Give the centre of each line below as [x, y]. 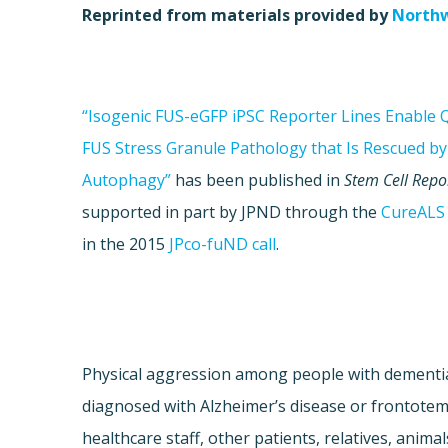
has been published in [258, 180]
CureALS [413, 212]
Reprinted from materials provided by [237, 15]
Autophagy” [127, 180]
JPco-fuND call [223, 244]
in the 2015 [126, 244]
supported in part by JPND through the [232, 212]
